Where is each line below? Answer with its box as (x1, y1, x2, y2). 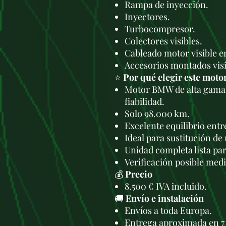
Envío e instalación (126, 192, 204, 204)
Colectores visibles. (125, 35, 202, 47)
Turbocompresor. (125, 23, 195, 35)
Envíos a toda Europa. (125, 204, 212, 216)
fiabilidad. (125, 95, 164, 107)
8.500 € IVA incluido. (125, 180, 207, 192)
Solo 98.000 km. (125, 107, 190, 120)
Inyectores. (125, 11, 170, 23)
